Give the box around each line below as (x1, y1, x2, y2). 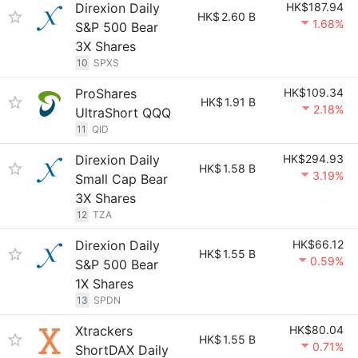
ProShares (75, 86, 137, 101)
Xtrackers (75, 323, 133, 339)
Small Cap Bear (75, 171, 168, 187)
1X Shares (75, 276, 133, 292)
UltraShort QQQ (75, 105, 171, 121)
